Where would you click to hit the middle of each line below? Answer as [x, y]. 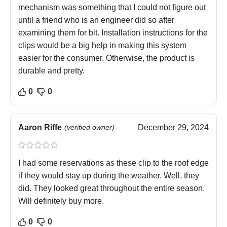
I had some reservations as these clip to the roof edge [113, 163]
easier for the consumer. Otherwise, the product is [106, 58]
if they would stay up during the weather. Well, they [109, 176]
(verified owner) [89, 127]
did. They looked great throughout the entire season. [111, 188]
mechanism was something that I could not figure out [112, 8]
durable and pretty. [51, 71]
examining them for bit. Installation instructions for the [113, 33]
